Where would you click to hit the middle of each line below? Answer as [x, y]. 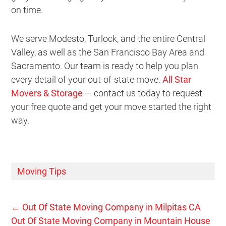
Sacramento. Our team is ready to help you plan [105, 66]
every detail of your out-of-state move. [87, 79]
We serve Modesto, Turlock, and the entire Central [108, 38]
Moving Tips [42, 171]
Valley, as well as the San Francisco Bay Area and [108, 52]
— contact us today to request [143, 93]
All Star [177, 79]
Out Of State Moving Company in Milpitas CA [111, 207]
